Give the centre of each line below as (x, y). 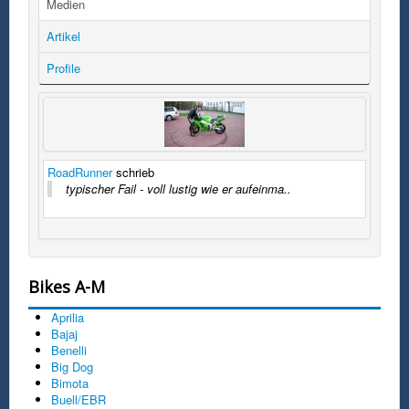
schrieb (133, 172)
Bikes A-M (67, 286)
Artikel (63, 36)
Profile (63, 68)
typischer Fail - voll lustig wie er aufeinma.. (178, 188)
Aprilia (68, 317)
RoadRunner (80, 172)
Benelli (69, 350)
